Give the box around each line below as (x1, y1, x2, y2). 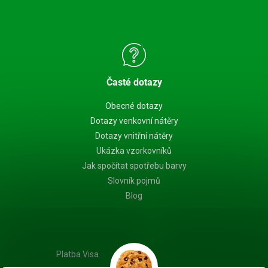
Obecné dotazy (105, 100, 163, 111)
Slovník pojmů (108, 175, 160, 185)
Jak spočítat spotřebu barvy (81, 160, 187, 170)
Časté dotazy (106, 76, 162, 88)
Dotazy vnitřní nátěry (95, 130, 173, 141)
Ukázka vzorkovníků (96, 145, 172, 156)
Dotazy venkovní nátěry (90, 115, 178, 126)
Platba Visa (56, 249, 99, 259)
